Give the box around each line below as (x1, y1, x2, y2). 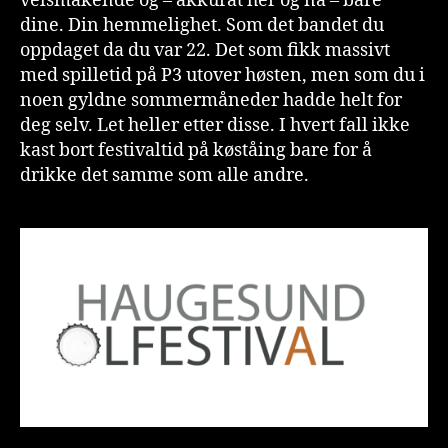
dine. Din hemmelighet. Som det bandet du (20, 14, 384, 38)
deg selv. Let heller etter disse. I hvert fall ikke (20, 114, 410, 138)
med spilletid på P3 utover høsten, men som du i (20, 64, 425, 88)
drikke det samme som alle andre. (20, 164, 309, 188)
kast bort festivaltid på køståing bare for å (20, 139, 372, 163)
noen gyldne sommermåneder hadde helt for (20, 89, 402, 113)
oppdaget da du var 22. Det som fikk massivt (20, 39, 390, 63)
